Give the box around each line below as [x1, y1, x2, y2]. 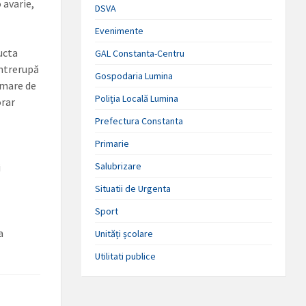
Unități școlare [95, 227, 154, 240]
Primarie [95, 137, 130, 150]
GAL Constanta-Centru [95, 47, 185, 59]
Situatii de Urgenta [95, 182, 171, 195]
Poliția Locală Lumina [95, 92, 179, 105]
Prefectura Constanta [95, 115, 184, 127]
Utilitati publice [95, 250, 156, 262]
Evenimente [95, 25, 144, 37]
